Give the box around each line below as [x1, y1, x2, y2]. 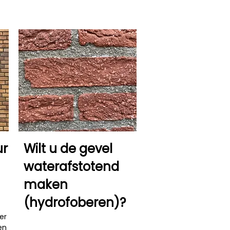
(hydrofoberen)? [24, 194, 126, 211]
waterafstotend [24, 158, 119, 175]
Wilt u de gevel [24, 140, 112, 157]
